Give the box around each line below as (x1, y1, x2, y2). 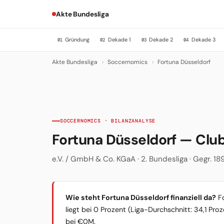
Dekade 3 (189, 35, 215, 43)
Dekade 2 (147, 35, 173, 43)
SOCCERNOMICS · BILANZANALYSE (60, 117, 156, 124)
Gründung (63, 35, 89, 43)
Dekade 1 (106, 35, 131, 43)
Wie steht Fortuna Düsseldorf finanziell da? (65, 193, 216, 202)
